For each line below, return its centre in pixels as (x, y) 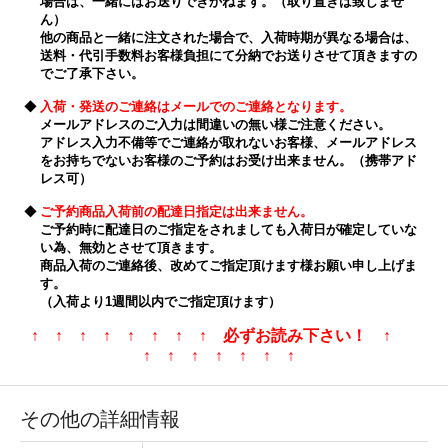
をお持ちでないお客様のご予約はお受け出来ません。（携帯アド (228, 160)
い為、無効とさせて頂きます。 (131, 247)
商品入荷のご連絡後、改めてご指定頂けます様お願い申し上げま (228, 265)
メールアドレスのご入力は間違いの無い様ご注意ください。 (215, 124)
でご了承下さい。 (92, 73)
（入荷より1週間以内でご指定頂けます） (160, 301)
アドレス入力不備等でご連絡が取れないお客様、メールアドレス (228, 142)
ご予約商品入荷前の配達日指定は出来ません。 (176, 211)
